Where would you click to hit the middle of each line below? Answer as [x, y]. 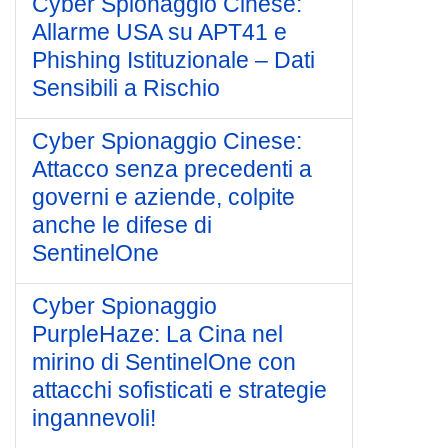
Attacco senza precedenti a [172, 169]
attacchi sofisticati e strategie [179, 390]
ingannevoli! [94, 418]
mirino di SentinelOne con [164, 362]
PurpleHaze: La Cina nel [157, 334]
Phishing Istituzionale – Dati [173, 60]
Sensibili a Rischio [126, 88]
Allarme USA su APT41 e [159, 32]
